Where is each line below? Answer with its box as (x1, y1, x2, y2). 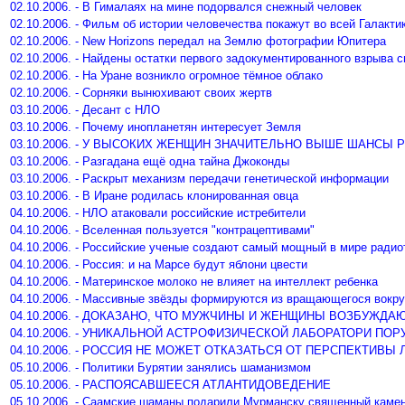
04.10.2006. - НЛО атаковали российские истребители (10, 206, 306, 220)
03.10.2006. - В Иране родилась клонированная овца (10, 189, 298, 202)
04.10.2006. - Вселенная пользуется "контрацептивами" (10, 223, 315, 237)
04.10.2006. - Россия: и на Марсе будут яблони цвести (10, 258, 307, 271)
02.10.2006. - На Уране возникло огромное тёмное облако (10, 69, 323, 82)
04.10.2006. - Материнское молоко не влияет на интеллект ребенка (10, 275, 378, 288)
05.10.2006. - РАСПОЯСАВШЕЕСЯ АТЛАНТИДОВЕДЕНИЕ (10, 378, 331, 391)
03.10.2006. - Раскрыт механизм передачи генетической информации (10, 172, 389, 185)
